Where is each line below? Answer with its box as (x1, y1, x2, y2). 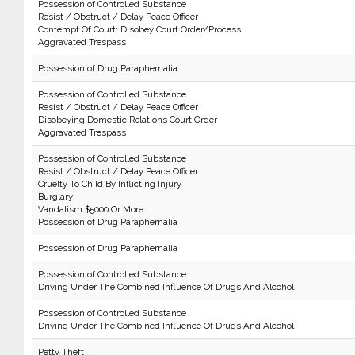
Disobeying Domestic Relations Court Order (37, 114, 217, 125)
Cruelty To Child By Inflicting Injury (37, 178, 181, 189)
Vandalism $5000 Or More (37, 204, 143, 215)
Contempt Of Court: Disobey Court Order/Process (37, 24, 241, 35)
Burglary (37, 191, 73, 202)
